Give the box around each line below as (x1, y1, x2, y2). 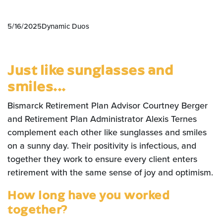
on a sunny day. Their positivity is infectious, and (7, 139, 196, 152)
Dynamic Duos (42, 21, 89, 32)
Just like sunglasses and (7, 60, 173, 78)
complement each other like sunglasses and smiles (7, 126, 207, 139)
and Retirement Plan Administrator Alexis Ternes (7, 112, 197, 125)
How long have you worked (7, 187, 169, 202)
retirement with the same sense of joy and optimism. (7, 166, 213, 179)
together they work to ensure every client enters (7, 153, 197, 166)
